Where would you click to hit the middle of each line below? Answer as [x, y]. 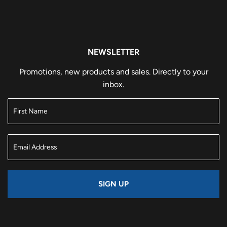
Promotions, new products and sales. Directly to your [113, 72]
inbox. [113, 85]
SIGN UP [113, 184]
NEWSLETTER [113, 52]
